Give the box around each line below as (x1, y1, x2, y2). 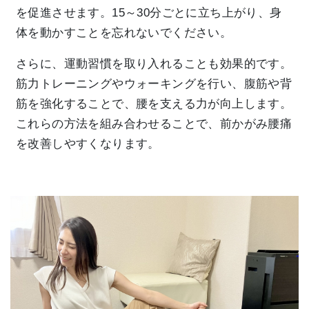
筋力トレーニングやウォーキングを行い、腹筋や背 (16, 77, 292, 90)
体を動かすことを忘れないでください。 (16, 26, 232, 39)
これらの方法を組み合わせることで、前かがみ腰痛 (16, 117, 292, 130)
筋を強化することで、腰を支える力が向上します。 (16, 97, 292, 110)
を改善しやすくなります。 (16, 137, 160, 150)
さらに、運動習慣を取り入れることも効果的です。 (16, 57, 292, 70)
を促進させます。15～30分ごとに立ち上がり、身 (16, 6, 282, 19)
